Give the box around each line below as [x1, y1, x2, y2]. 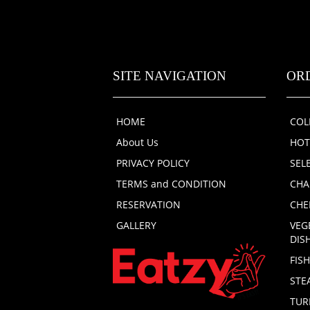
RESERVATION [116, 198, 181, 211]
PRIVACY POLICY [116, 156, 190, 170]
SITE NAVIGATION [112, 69, 226, 83]
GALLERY [116, 219, 156, 232]
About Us [116, 136, 158, 149]
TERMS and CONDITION [116, 177, 226, 190]
